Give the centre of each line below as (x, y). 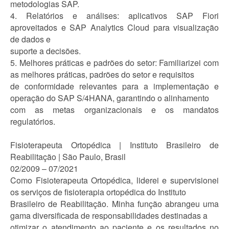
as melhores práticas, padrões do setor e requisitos (102, 74)
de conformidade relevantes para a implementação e (114, 86)
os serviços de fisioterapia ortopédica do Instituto (98, 192)
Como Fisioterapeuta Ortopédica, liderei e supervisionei (114, 180)
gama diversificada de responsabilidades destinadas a (109, 215)
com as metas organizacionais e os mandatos (114, 110)
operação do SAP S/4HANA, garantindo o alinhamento (110, 98)
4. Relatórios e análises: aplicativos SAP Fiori (114, 16)
